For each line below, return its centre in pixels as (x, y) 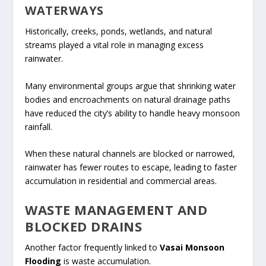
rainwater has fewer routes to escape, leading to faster (131, 167)
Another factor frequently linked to (93, 247)
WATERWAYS (64, 11)
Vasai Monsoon (192, 247)
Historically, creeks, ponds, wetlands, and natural (119, 31)
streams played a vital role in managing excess (115, 45)
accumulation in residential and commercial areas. (121, 181)
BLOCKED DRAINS (84, 226)
